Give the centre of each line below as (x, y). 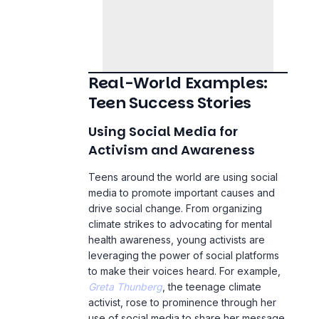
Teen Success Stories (170, 65)
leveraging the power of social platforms (184, 217)
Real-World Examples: (178, 45)
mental (257, 186)
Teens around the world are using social (183, 139)
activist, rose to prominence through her (182, 264)
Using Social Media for (163, 94)
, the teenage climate (212, 249)
